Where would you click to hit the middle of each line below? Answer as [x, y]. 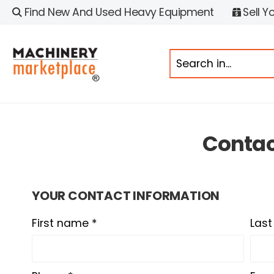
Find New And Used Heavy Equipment [119, 12]
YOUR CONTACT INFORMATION [126, 196]
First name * [65, 223]
